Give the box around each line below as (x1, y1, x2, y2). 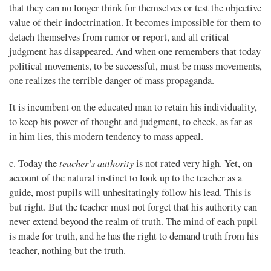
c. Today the (9, 157, 59, 171)
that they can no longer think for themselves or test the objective (9, 1, 261, 15)
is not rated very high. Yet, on (134, 157, 252, 171)
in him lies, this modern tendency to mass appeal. (9, 129, 203, 143)
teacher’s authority (59, 156, 134, 170)
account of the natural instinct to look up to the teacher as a (9, 171, 242, 185)
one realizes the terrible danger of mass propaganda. (9, 74, 214, 88)
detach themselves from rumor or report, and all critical (9, 30, 229, 44)
